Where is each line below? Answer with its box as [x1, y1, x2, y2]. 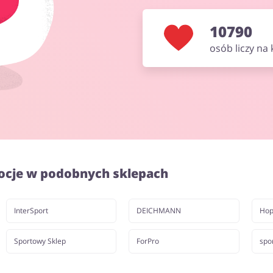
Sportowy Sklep [13, 236, 66, 246]
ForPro [136, 236, 160, 246]
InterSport [13, 205, 48, 216]
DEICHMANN [136, 205, 182, 216]
